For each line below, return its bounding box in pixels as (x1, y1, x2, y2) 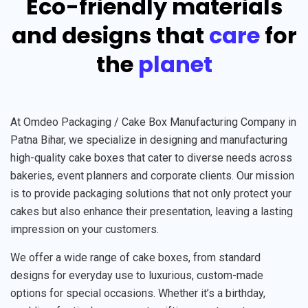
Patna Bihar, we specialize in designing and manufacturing (10, 133, 287, 146)
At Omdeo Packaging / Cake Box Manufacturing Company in (10, 115, 296, 129)
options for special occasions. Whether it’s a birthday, (10, 287, 265, 300)
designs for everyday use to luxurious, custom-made (10, 269, 263, 282)
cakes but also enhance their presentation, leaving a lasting (10, 205, 293, 218)
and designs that (11, 20, 209, 51)
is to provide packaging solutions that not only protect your (10, 187, 291, 200)
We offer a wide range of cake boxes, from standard (10, 251, 261, 264)
